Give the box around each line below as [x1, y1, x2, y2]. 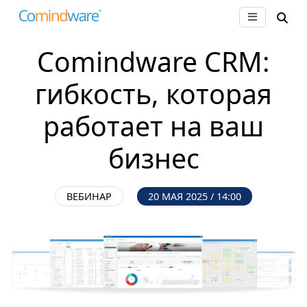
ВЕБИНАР [66, 190, 112, 204]
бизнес [108, 140, 199, 177]
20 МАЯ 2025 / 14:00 [148, 190, 241, 204]
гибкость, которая [35, 75, 272, 112]
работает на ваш [43, 108, 264, 145]
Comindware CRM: [37, 43, 270, 80]
